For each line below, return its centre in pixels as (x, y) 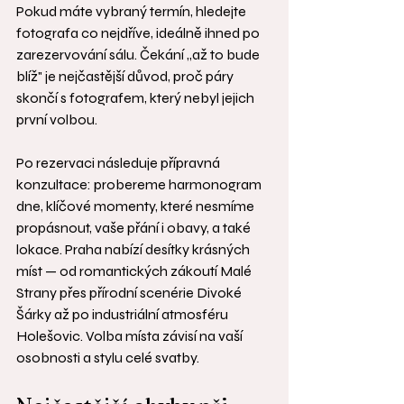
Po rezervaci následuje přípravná (119, 163)
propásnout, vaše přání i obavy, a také (135, 228)
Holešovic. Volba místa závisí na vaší (131, 336)
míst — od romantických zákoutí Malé (135, 271)
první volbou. (57, 120)
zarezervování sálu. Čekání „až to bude (139, 55)
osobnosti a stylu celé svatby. (108, 358)
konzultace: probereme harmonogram (140, 185)
